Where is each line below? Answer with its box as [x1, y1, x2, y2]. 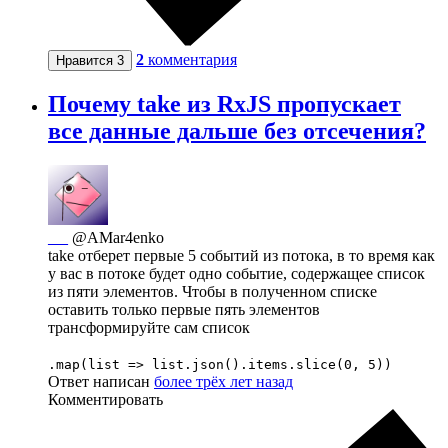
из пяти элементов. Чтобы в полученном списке [48, 282, 377, 300]
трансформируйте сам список [48, 318, 250, 336]
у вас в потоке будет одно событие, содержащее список [48, 264, 425, 282]
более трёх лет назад [154, 372, 293, 390]
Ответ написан [48, 372, 154, 390]
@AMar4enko [72, 228, 164, 246]
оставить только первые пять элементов [48, 300, 320, 318]
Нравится [56, 52, 117, 68]
